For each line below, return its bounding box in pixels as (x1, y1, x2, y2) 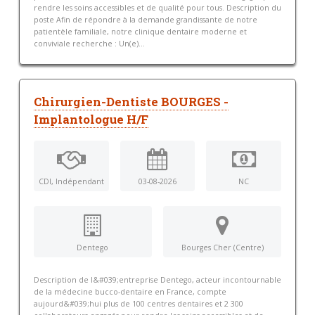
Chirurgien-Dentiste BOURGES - (33, 94, 229, 110)
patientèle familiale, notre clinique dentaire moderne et (33, 27, 247, 37)
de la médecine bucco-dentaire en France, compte (33, 287, 226, 297)
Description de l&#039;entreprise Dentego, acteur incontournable (33, 275, 281, 285)
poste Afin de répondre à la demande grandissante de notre (33, 15, 257, 25)
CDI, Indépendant (38, 176, 104, 186)
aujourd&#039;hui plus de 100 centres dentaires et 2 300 (33, 299, 243, 309)
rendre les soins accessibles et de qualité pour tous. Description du (33, 3, 281, 13)
